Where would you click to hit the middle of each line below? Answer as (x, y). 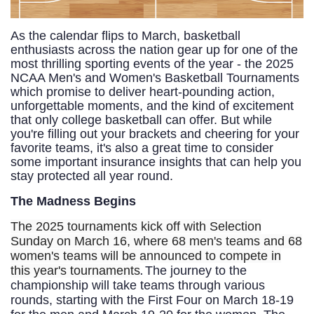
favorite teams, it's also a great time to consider (142, 148)
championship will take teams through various (138, 286)
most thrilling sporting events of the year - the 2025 (152, 64)
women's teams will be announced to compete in (146, 256)
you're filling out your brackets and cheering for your (155, 134)
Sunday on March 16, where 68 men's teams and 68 (156, 241)
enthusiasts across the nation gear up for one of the (154, 50)
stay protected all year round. (92, 176)
